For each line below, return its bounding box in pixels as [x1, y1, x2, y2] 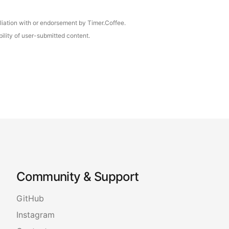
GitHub [16, 193, 44, 203]
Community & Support [16, 169, 139, 184]
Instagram [16, 209, 55, 220]
